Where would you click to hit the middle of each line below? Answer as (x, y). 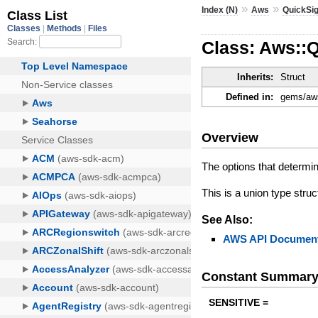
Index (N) (220, 10)
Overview (230, 137)
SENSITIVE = (239, 303)
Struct (293, 77)
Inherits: (256, 77)
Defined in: (250, 97)
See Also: (227, 219)
